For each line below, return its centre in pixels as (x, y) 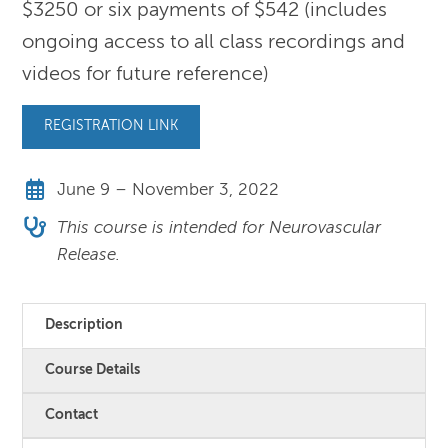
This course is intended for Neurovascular (219, 229)
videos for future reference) (146, 74)
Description (84, 324)
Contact (72, 414)
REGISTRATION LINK (111, 126)
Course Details (93, 369)
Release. (89, 256)
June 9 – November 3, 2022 (168, 190)
